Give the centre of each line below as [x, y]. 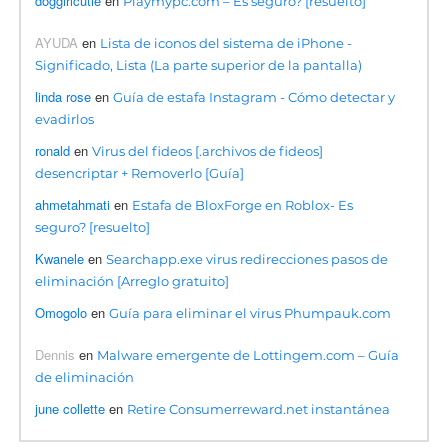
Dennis [55, 354]
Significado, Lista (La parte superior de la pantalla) [199, 64]
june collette [70, 408]
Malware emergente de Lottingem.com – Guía [248, 354]
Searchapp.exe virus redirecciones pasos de [247, 258]
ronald [53, 150]
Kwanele [60, 258]
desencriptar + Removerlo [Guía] [140, 172]
